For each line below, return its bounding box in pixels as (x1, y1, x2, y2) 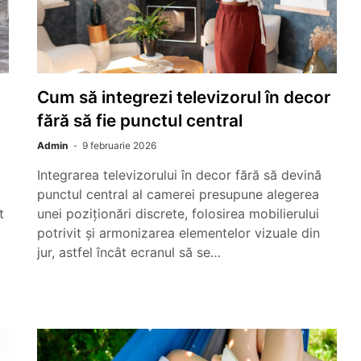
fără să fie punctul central (37, 110, 243, 131)
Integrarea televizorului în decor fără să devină (37, 167, 322, 183)
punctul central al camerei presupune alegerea (37, 186, 319, 202)
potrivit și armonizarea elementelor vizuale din (37, 225, 320, 241)
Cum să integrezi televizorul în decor (37, 87, 330, 107)
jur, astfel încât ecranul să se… (37, 244, 221, 260)
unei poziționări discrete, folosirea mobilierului (37, 205, 319, 222)
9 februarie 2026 (82, 139, 156, 151)
